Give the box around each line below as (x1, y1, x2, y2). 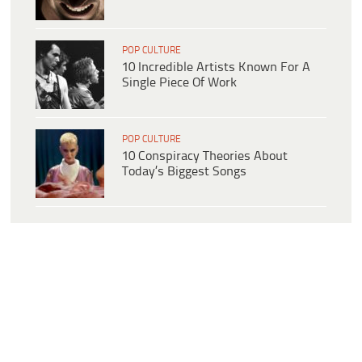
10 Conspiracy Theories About (122, 149, 288, 163)
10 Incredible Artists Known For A (122, 60, 310, 74)
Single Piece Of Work (122, 75, 237, 90)
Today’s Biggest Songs (122, 164, 246, 179)
